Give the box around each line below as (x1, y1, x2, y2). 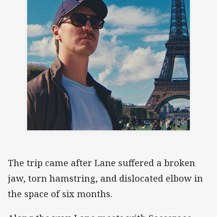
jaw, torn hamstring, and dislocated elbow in (8, 172, 203, 184)
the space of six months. (8, 187, 112, 200)
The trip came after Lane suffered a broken (8, 156, 195, 169)
